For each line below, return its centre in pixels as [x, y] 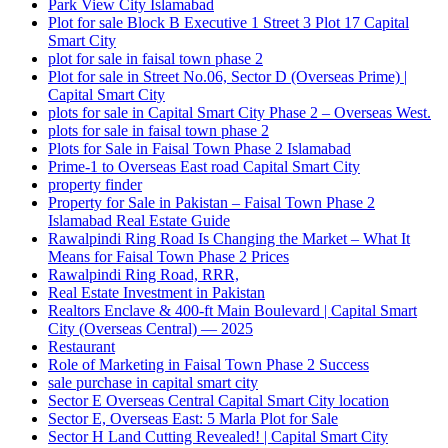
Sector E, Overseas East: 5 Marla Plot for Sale [193, 419]
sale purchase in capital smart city [153, 383]
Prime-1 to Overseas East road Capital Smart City [204, 167]
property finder [95, 185]
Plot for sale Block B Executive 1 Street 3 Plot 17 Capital [228, 23]
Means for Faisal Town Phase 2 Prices [168, 257]
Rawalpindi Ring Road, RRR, [143, 275]
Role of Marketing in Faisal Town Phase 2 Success [208, 365]
